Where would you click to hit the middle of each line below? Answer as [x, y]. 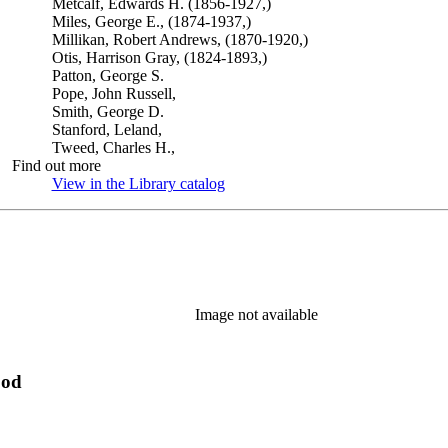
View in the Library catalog [138, 183]
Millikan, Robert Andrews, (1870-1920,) [179, 39]
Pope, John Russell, [113, 93]
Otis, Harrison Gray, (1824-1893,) [159, 57]
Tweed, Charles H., [113, 147]
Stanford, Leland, [106, 129]
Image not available [256, 314]
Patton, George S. [107, 75]
